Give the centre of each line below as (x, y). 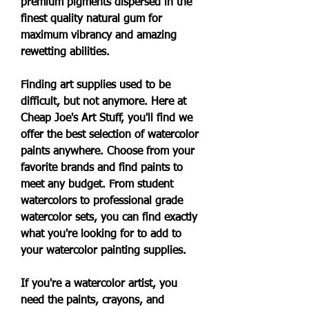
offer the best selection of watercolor (110, 135)
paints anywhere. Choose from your (108, 152)
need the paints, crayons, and (92, 301)
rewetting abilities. (65, 52)
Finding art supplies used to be (96, 86)
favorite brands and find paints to (102, 168)
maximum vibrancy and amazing (99, 36)
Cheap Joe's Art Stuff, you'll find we (107, 119)
